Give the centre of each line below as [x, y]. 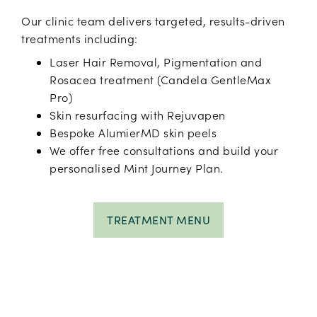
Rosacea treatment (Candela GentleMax [160, 80]
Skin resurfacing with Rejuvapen [141, 115]
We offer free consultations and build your [164, 151]
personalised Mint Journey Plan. [137, 168]
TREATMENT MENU [158, 219]
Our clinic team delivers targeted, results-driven [153, 21]
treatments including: [80, 39]
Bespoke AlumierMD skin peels [136, 133]
